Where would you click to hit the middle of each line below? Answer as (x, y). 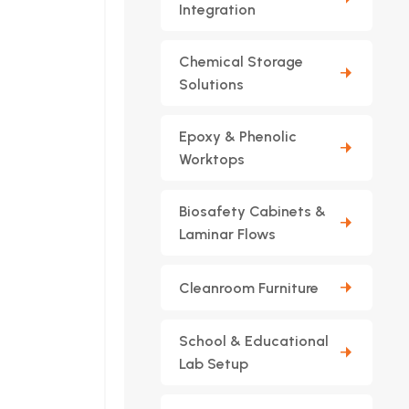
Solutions (211, 84)
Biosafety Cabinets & (252, 211)
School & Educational (254, 341)
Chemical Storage (241, 62)
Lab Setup (214, 364)
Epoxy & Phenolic (238, 136)
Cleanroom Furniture (249, 288)
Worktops (212, 159)
